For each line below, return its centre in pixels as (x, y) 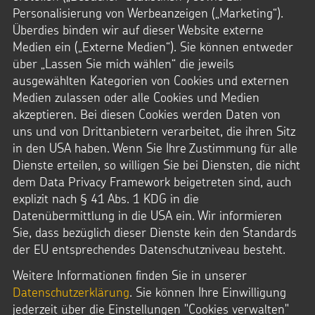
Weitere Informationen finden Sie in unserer (130, 275)
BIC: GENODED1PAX (104, 196)
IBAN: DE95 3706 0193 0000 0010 (156, 148)
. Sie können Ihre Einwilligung (208, 292)
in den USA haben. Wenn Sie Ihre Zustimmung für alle (155, 148)
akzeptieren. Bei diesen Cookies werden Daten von (147, 114)
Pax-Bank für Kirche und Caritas (147, 101)
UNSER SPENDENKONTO (84, 28)
